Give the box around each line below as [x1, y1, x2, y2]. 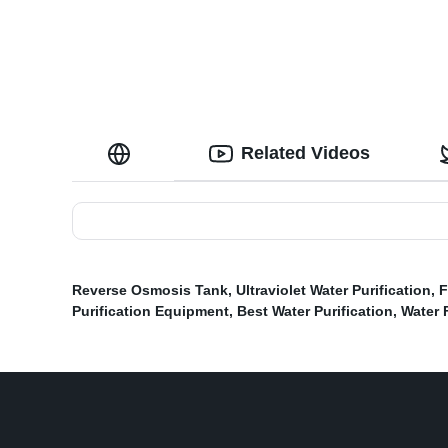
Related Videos [241, 143, 370, 164]
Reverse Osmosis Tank [72, 282, 228, 299]
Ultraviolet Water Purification [236, 282, 431, 299]
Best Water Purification [237, 303, 393, 320]
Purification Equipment [72, 303, 229, 320]
